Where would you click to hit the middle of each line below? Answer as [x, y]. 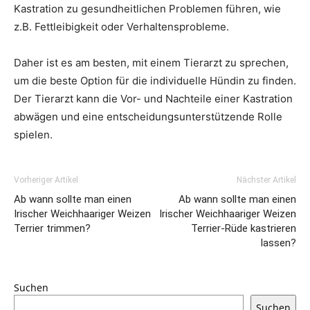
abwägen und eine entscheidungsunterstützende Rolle [148, 117]
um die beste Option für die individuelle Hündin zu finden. [155, 81]
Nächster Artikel [266, 180]
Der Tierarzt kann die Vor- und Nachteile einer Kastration [153, 99]
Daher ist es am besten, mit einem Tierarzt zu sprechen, [151, 63]
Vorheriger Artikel [46, 180]
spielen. [33, 135]
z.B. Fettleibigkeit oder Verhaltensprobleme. [121, 27]
